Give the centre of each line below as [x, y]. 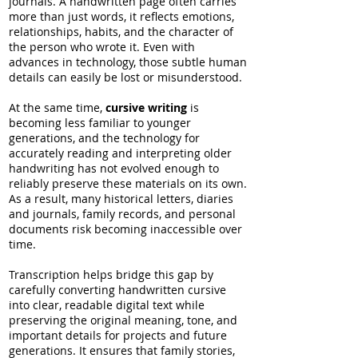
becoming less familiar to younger [100, 123]
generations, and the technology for [104, 138]
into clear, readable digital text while [107, 305]
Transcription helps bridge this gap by [111, 274]
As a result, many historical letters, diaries [121, 199]
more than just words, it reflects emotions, [121, 16]
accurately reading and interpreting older [120, 153]
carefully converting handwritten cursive [117, 290]
